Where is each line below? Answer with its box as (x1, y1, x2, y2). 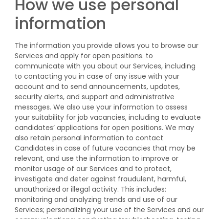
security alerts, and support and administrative (15, 92, 175, 102)
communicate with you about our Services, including (15, 61, 196, 71)
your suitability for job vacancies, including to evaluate (15, 112, 201, 122)
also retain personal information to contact (15, 133, 163, 143)
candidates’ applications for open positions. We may (15, 123, 194, 132)
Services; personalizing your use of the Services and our (15, 205, 204, 215)
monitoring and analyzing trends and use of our (15, 195, 177, 204)
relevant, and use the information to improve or (15, 153, 178, 163)
